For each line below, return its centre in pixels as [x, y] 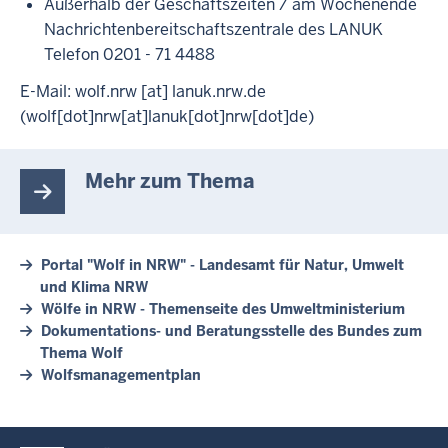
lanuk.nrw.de [219, 92]
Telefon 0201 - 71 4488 [129, 54]
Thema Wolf [81, 353]
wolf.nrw [106, 92]
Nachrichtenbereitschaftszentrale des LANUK [213, 29]
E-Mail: [47, 92]
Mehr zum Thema [170, 181]
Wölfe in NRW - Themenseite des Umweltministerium [223, 309]
